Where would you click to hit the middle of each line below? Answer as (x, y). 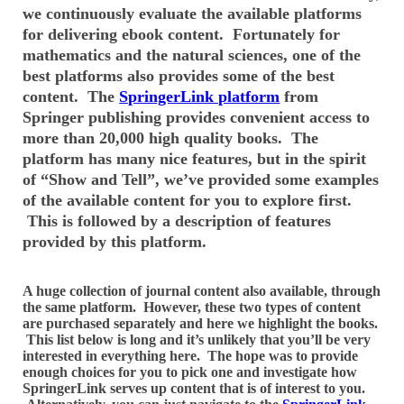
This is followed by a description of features (177, 220)
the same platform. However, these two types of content (192, 307)
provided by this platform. (115, 241)
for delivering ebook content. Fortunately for (182, 34)
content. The (71, 96)
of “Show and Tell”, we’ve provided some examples (201, 179)
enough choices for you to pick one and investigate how (190, 372)
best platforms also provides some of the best (179, 75)
